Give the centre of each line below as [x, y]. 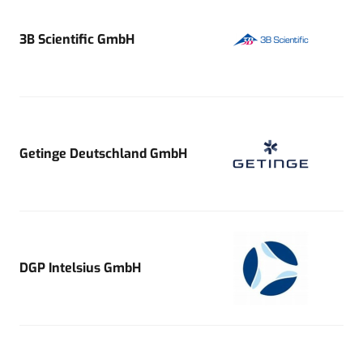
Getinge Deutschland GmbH [103, 153]
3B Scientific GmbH [77, 39]
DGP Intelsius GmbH [80, 267]
